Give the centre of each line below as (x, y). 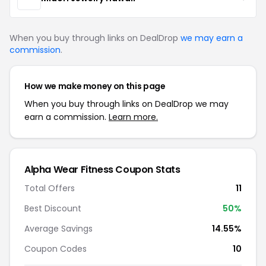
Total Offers (50, 188)
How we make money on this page (95, 86)
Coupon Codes (56, 249)
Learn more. (133, 117)
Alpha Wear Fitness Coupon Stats (102, 170)
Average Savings (58, 229)
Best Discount (53, 208)
